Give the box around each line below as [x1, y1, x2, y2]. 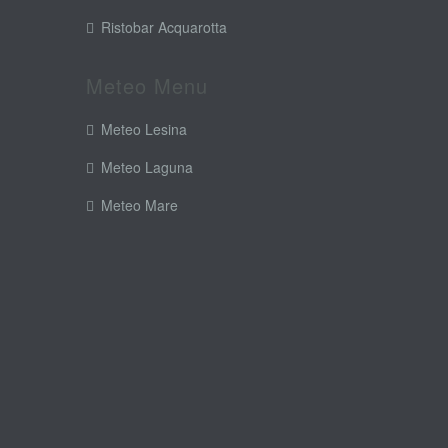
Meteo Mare [101, 195, 178, 216]
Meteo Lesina [101, 119, 187, 140]
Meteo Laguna [101, 157, 193, 178]
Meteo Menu [86, 71, 208, 101]
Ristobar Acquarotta [101, 17, 227, 38]
